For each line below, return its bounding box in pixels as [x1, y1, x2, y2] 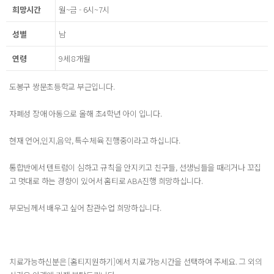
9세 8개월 [59, 53, 91, 64]
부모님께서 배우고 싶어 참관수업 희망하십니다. [9, 202, 161, 213]
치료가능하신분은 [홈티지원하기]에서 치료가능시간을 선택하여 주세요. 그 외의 [9, 256, 262, 267]
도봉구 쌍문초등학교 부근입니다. [9, 81, 115, 92]
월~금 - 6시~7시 [59, 4, 110, 15]
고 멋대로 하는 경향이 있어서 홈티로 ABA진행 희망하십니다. [9, 175, 203, 187]
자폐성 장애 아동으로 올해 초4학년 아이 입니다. [9, 108, 162, 119]
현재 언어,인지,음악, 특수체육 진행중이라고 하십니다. [9, 135, 180, 146]
